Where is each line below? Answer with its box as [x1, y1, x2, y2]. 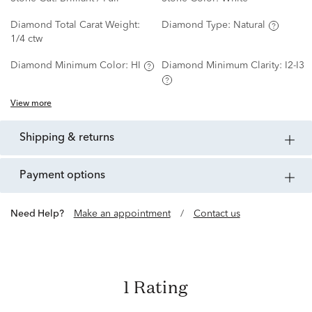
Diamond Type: [161, 20, 233, 31]
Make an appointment [73, 209, 171, 219]
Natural [233, 20, 265, 31]
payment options [26, 170, 105, 182]
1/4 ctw [10, 34, 42, 45]
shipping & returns [26, 132, 114, 144]
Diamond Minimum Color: [10, 61, 131, 71]
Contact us [193, 209, 240, 219]
